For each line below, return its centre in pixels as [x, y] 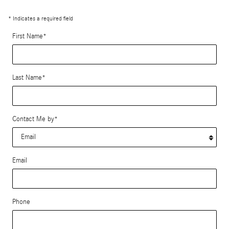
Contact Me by [33, 119]
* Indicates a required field [41, 18]
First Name [28, 36]
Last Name [27, 77]
